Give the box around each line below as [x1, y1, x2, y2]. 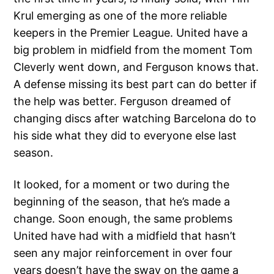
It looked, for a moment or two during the [13, 178, 230, 191]
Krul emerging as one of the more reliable [13, 9, 228, 23]
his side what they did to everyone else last [13, 129, 237, 143]
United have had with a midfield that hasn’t [13, 229, 237, 243]
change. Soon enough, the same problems [13, 212, 233, 226]
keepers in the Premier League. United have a [13, 26, 248, 40]
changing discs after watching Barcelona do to [13, 112, 257, 125]
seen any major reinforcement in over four [13, 246, 233, 260]
